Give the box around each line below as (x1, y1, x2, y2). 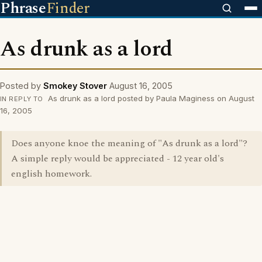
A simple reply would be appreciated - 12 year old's (11, 151, 224, 166)
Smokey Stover (43, 81, 107, 91)
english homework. (11, 167, 92, 181)
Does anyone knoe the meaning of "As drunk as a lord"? (11, 136, 247, 150)
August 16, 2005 (109, 81, 173, 91)
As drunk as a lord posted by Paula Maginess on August (45, 94, 254, 103)
